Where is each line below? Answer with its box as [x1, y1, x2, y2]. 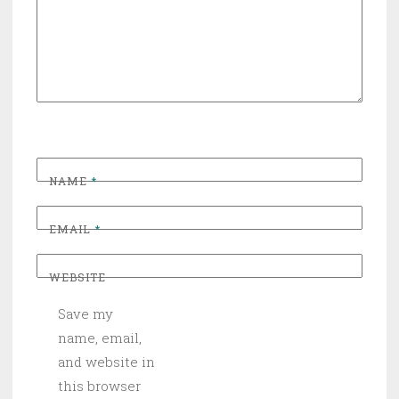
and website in [58, 352, 155, 370]
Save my [58, 304, 113, 322]
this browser [58, 376, 141, 395]
